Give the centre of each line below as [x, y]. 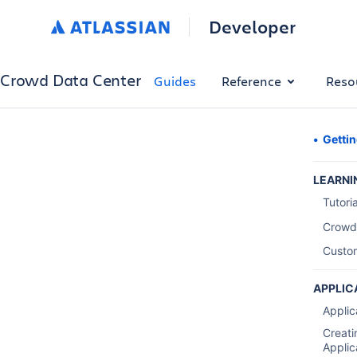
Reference [251, 80]
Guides [175, 80]
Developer [252, 27]
